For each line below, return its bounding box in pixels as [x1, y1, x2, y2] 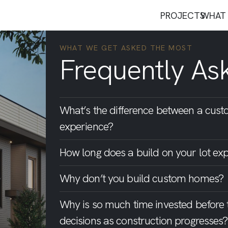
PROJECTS [160, 9, 205, 21]
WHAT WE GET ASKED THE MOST [59, 43, 193, 52]
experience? [59, 119, 113, 134]
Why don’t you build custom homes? [59, 171, 224, 186]
